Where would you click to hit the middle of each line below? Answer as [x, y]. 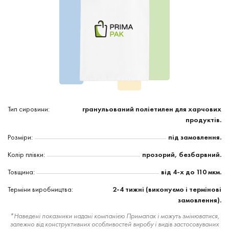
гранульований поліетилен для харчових [152, 109]
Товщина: [21, 172]
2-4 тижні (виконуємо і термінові [167, 189]
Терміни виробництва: [40, 189]
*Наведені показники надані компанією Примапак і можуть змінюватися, [114, 216]
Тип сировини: [29, 109]
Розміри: [20, 137]
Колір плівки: [26, 154]
